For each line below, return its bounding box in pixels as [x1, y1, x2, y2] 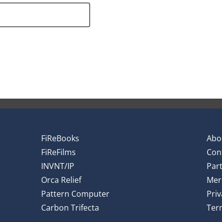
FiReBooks [41, 133, 79, 144]
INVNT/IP [41, 161, 74, 172]
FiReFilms [41, 147, 76, 158]
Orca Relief [41, 174, 81, 186]
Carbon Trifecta [41, 202, 99, 214]
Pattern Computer [41, 188, 110, 200]
